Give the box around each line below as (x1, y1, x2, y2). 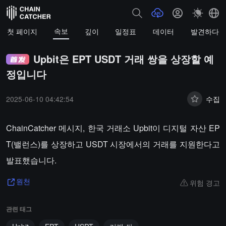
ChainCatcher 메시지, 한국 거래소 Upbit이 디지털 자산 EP (6, 122, 220, 134)
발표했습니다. (6, 154, 56, 166)
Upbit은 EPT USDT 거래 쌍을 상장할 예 (33, 51, 214, 66)
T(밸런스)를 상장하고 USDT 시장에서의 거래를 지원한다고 (6, 138, 220, 150)
